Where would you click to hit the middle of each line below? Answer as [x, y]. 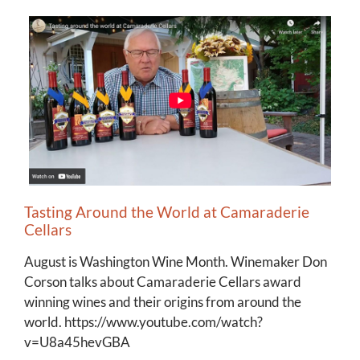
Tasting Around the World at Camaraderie [167, 212]
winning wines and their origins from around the [163, 302]
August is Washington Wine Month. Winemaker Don [176, 262]
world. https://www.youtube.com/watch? [143, 322]
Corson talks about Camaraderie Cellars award [163, 282]
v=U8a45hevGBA [77, 342]
